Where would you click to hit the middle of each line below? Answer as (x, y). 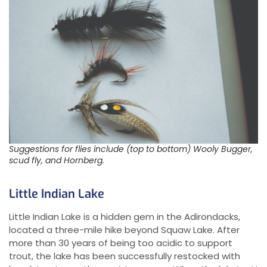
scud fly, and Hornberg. (57, 161)
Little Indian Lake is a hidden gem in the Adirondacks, (125, 217)
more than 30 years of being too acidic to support (121, 243)
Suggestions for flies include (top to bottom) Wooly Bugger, (131, 149)
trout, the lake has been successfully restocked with (125, 256)
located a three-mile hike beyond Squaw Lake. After (124, 230)
